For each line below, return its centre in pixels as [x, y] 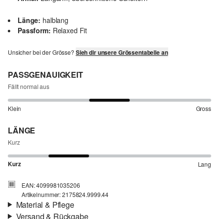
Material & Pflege [45, 204]
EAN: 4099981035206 [51, 185]
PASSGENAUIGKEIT [45, 74]
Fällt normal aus [29, 86]
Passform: [34, 30]
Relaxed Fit [70, 30]
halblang [55, 20]
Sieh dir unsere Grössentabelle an [122, 52]
